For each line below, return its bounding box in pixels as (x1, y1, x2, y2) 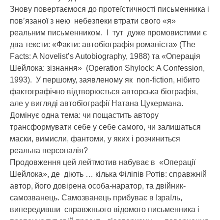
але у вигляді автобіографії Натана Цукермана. (10, 99, 185, 108)
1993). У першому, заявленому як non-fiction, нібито (10, 75, 200, 84)
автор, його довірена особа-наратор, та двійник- (10, 181, 186, 190)
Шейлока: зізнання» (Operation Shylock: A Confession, (10, 63, 209, 72)
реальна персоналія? (10, 146, 88, 155)
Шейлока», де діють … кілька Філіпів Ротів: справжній (10, 169, 207, 178)
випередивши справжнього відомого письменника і (10, 205, 199, 214)
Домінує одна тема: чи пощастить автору (10, 110, 159, 119)
